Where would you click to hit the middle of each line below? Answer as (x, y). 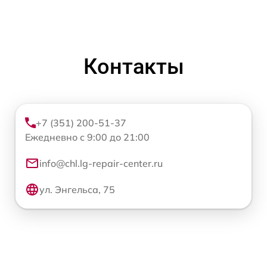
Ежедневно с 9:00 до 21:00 (87, 137)
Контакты (133, 67)
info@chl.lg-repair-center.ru (101, 164)
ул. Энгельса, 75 (77, 190)
